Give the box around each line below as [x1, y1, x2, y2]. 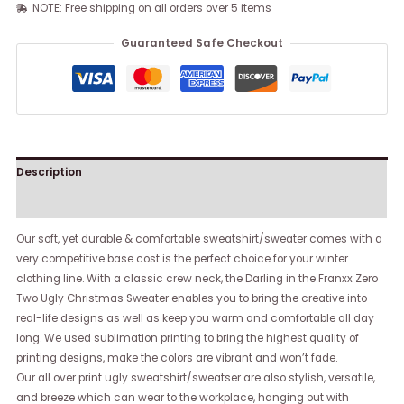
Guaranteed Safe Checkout [121, 36, 283, 51]
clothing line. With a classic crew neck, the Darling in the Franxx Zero [16, 271, 379, 286]
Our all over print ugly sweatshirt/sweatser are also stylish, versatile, [16, 370, 376, 385]
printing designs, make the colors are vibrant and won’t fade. [16, 350, 338, 365]
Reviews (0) [16, 196, 84, 211]
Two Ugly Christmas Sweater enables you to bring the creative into [16, 290, 368, 306]
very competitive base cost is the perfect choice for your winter [16, 251, 349, 266]
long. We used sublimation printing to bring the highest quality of [16, 330, 360, 345]
